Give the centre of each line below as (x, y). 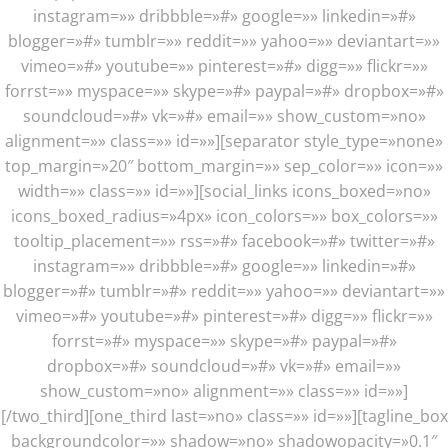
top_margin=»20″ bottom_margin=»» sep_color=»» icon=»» (224, 166)
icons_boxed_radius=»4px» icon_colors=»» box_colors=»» (224, 216)
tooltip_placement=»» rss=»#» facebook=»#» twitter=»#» (224, 241)
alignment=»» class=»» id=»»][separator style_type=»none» (224, 141)
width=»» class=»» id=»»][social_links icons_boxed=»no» (224, 191)
